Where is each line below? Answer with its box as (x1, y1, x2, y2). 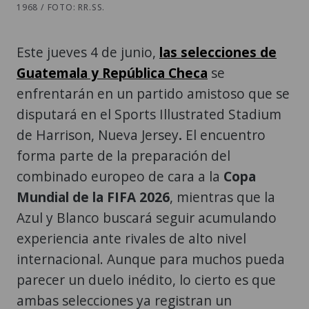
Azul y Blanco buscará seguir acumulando (17, 208, 277, 227)
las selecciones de (159, 42, 277, 61)
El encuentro (182, 125, 266, 144)
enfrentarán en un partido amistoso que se (17, 83, 290, 103)
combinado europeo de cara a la (17, 166, 223, 186)
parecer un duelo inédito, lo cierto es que (17, 270, 276, 289)
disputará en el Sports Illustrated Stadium (17, 104, 281, 123)
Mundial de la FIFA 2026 (17, 187, 170, 206)
